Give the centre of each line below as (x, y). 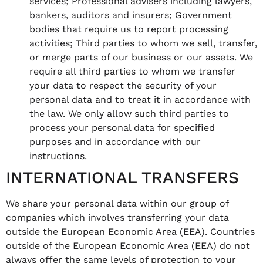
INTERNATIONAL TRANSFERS (122, 177)
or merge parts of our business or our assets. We (141, 57)
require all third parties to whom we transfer (132, 71)
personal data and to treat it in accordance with (140, 99)
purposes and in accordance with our (115, 141)
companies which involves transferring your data (117, 217)
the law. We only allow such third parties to (129, 113)
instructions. (58, 156)
